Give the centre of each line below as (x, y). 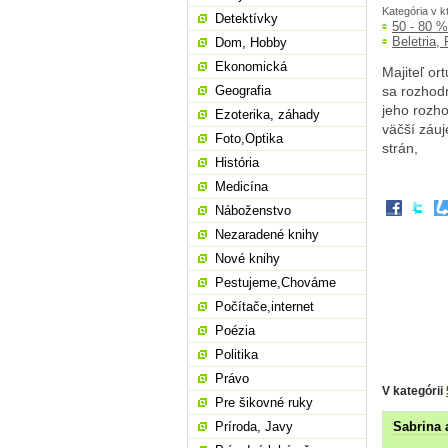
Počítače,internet (264, 306)
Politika (236, 354)
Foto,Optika (249, 138)
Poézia (235, 330)
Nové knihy (247, 258)
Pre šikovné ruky (264, 402)
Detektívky (246, 18)
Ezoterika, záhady (267, 114)
